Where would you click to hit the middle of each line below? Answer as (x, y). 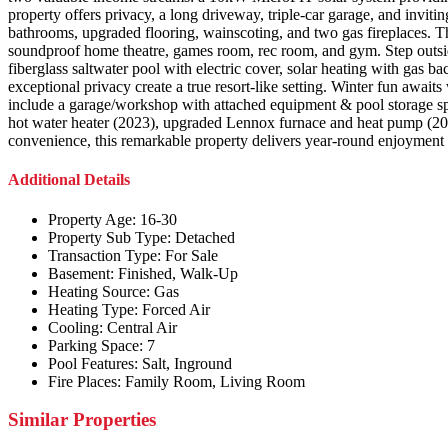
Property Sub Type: (109, 237)
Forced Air (176, 309)
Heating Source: (99, 291)
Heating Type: (93, 309)
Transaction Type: (104, 255)
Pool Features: (93, 363)
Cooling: (75, 327)
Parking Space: (95, 345)
